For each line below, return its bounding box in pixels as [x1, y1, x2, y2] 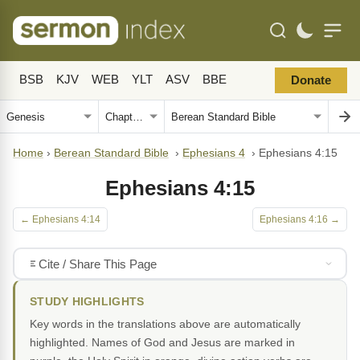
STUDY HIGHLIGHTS [30, 296, 145, 308]
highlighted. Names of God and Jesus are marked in [30, 336, 295, 349]
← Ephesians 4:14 [20, 214, 100, 225]
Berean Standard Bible [54, 147, 169, 159]
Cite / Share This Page [38, 256, 157, 271]
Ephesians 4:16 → [260, 214, 340, 225]
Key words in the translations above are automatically [30, 317, 301, 330]
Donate [291, 74, 331, 87]
